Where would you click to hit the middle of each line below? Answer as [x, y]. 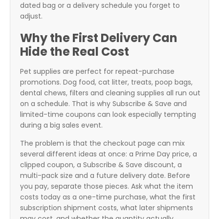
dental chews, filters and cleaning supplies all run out [110, 93]
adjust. [31, 16]
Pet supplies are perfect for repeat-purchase [97, 72]
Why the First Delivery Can [99, 38]
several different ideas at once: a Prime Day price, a [109, 154]
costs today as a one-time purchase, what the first [108, 197]
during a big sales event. [61, 125]
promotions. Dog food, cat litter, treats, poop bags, [106, 82]
